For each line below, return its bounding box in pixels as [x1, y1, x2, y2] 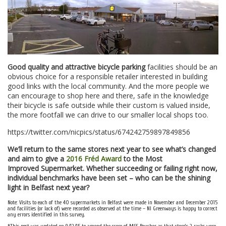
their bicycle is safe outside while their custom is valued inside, [8, 100, 210, 110]
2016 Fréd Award [66, 154, 122, 164]
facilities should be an [145, 62, 217, 72]
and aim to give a [8, 154, 66, 164]
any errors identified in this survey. [8, 211, 85, 218]
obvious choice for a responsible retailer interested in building [8, 72, 207, 82]
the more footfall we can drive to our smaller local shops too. [8, 110, 208, 120]
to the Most [122, 154, 162, 164]
